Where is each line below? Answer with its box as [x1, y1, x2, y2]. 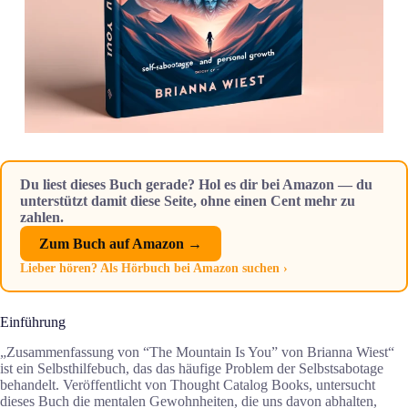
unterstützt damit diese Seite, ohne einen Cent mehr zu [20, 193, 355, 209]
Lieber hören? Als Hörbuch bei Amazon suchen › [20, 261, 288, 276]
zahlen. [20, 209, 64, 226]
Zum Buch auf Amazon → [38, 235, 202, 251]
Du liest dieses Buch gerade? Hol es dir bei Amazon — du [20, 177, 372, 193]
